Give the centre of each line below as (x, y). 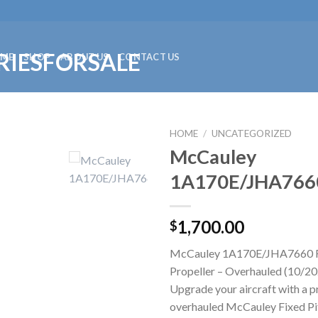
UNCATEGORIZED (252, 133)
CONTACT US (149, 57)
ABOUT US (85, 57)
